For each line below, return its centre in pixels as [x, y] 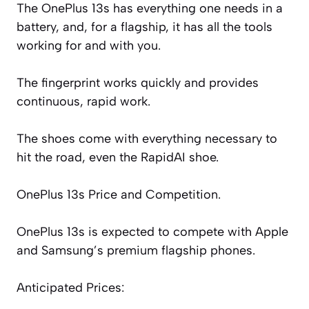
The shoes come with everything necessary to [147, 138]
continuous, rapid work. [83, 101]
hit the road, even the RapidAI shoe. [118, 157]
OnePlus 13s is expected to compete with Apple [152, 231]
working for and [61, 45]
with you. [135, 45]
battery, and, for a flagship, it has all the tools [144, 27]
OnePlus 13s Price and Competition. [119, 194]
